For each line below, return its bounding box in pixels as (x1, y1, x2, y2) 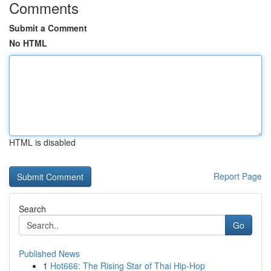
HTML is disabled (9, 136, 76, 148)
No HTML (9, 37, 47, 49)
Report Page (214, 170, 262, 182)
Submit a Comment (9, 22, 87, 34)
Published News (19, 247, 80, 260)
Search (19, 203, 46, 215)
